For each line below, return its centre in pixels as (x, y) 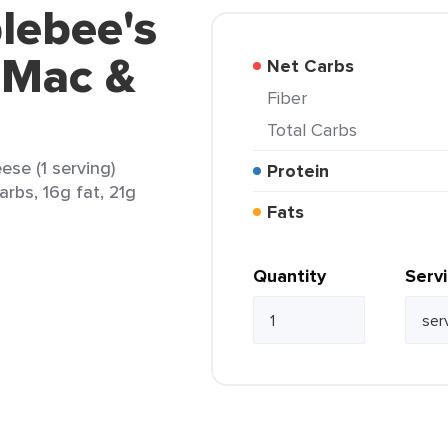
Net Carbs (317, 66)
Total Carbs (316, 129)
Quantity (289, 276)
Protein (303, 171)
